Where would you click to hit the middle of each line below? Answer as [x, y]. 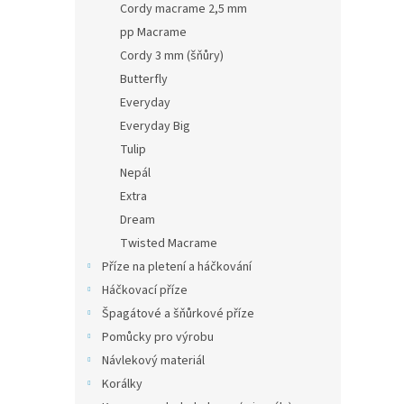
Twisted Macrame [169, 243]
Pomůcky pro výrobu [158, 337]
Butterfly [144, 79]
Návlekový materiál [153, 361]
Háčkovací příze [145, 290]
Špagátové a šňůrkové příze [178, 314]
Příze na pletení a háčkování [177, 267]
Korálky [122, 384]
